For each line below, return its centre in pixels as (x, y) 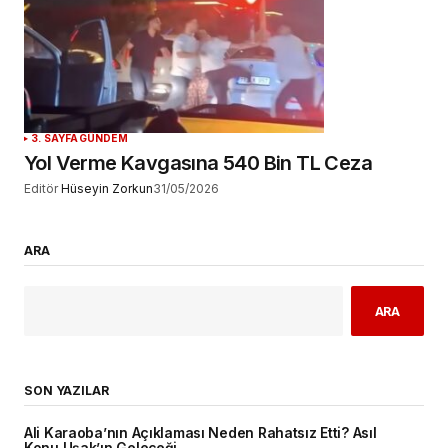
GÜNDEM (103, 138)
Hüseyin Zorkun (107, 189)
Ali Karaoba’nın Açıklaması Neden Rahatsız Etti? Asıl (200, 432)
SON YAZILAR (66, 390)
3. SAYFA (55, 138)
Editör (41, 189)
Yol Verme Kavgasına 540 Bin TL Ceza (198, 163)
